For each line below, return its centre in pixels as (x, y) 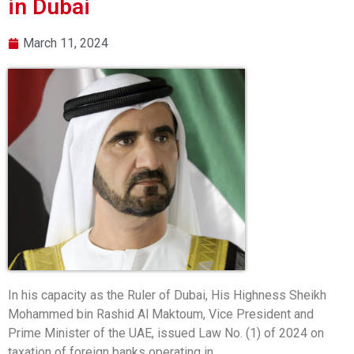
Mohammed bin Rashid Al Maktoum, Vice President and (161, 314)
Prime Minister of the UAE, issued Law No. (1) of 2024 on (166, 333)
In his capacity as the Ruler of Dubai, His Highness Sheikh (167, 296)
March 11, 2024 (66, 43)
